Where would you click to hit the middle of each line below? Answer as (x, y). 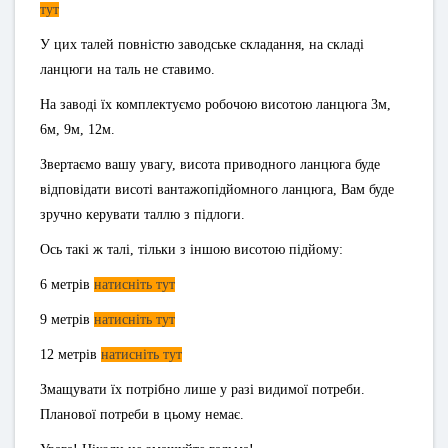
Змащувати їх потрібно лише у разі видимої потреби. (202, 389)
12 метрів (70, 354)
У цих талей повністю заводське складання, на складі (202, 44)
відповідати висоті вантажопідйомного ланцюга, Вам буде (217, 189)
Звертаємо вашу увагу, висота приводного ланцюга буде (210, 164)
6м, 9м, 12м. (77, 129)
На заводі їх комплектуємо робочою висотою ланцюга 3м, (215, 104)
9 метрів (67, 319)
